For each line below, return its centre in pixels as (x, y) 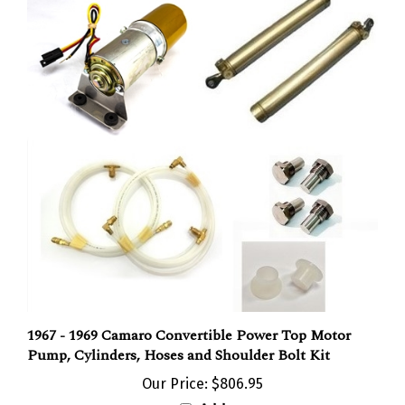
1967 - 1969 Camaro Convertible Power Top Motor (189, 318)
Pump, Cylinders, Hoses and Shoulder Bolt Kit (179, 338)
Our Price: (175, 366)
